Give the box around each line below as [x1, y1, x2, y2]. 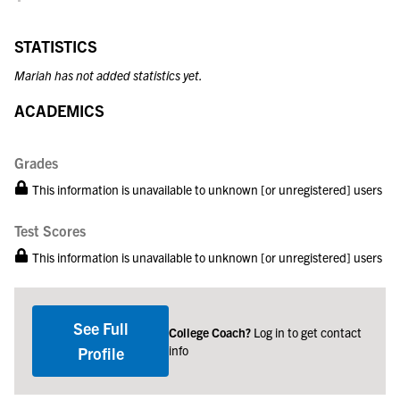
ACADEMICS [14, 99, 104, 121]
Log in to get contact [254, 323, 362, 340]
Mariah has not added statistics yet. [14, 66, 203, 83]
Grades [14, 153, 58, 171]
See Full [72, 317, 129, 338]
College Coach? [169, 323, 254, 340]
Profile [77, 342, 124, 363]
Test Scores [14, 221, 86, 239]
